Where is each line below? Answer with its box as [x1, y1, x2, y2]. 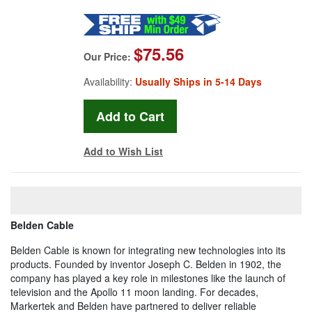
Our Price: [84, 49, 134, 63]
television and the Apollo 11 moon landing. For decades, [10, 284, 258, 299]
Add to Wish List [84, 143, 163, 158]
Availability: [84, 74, 135, 88]
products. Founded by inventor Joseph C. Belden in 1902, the [10, 256, 281, 271]
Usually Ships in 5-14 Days [135, 74, 262, 88]
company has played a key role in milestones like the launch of [10, 270, 286, 285]
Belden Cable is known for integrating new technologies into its [10, 242, 286, 257]
